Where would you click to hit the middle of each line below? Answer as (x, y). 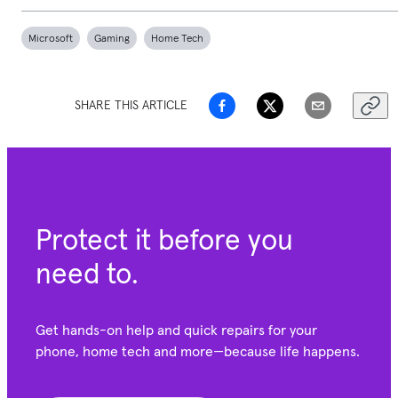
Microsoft (51, 37)
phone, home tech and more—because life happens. (198, 350)
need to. (87, 273)
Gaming (112, 37)
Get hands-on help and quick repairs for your (176, 329)
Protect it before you (164, 239)
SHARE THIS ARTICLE (131, 105)
